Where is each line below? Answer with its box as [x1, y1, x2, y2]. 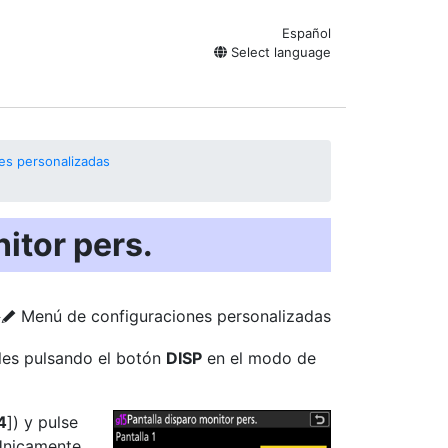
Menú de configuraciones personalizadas [16, 306, 331, 326]
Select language [227, 44, 331, 60]
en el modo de [202, 348, 316, 368]
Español [282, 25, 331, 41]
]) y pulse [7, 412, 78, 432]
